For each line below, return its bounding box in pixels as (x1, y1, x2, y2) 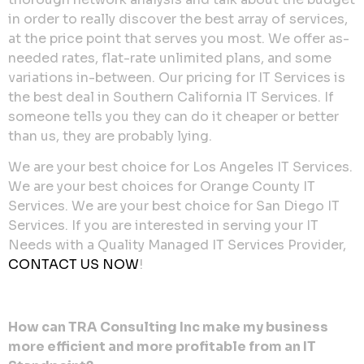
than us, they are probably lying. (8, 127, 212, 145)
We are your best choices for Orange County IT (8, 178, 315, 196)
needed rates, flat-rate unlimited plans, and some (8, 49, 331, 67)
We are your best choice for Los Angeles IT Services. (8, 158, 353, 176)
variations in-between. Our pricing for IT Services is (8, 68, 345, 86)
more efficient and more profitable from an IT (8, 338, 316, 356)
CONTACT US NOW (8, 256, 139, 274)
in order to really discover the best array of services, (8, 10, 348, 28)
